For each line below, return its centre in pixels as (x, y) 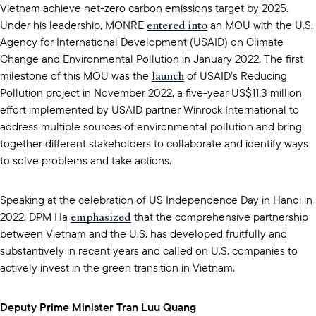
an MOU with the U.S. (260, 24)
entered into (177, 24)
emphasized (101, 216)
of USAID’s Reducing (236, 75)
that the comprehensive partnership (220, 216)
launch (168, 75)
